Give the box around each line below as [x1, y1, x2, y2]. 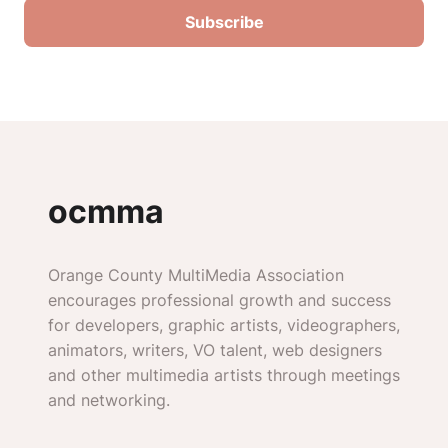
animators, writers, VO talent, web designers [48, 340, 382, 360]
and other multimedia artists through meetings [48, 365, 400, 385]
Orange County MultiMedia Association [48, 265, 344, 285]
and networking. [48, 390, 170, 410]
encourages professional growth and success [48, 290, 391, 310]
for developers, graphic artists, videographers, [48, 315, 400, 335]
